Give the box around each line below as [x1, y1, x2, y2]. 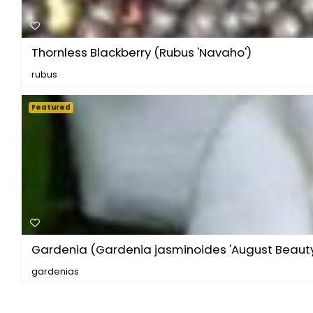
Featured [31, 101, 71, 112]
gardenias [31, 265, 79, 277]
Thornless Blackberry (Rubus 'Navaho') [31, 43, 252, 61]
